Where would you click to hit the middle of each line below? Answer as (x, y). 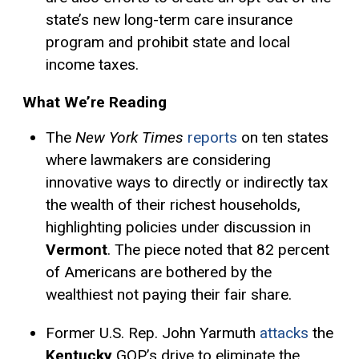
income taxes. (92, 65)
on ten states (282, 138)
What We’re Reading (95, 103)
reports (212, 138)
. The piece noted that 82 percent (218, 250)
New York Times (131, 138)
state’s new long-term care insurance (169, 20)
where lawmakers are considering (158, 160)
